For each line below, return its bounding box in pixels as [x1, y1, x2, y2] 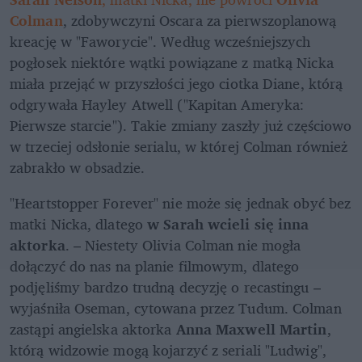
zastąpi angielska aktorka [10, 317, 176, 342]
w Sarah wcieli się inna [147, 212, 309, 237]
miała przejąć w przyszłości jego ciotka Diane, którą [10, 71, 343, 96]
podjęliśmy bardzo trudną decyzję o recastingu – [10, 275, 321, 300]
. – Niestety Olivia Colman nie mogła [65, 233, 301, 258]
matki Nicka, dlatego [10, 212, 148, 237]
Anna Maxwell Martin [175, 317, 327, 342]
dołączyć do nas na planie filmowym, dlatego [10, 254, 300, 279]
